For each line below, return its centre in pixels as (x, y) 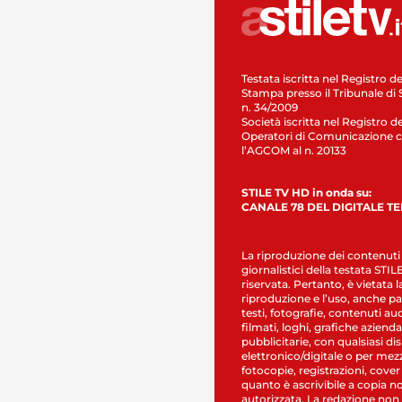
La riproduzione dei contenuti (321, 255)
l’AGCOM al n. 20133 (294, 150)
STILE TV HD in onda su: (306, 192)
